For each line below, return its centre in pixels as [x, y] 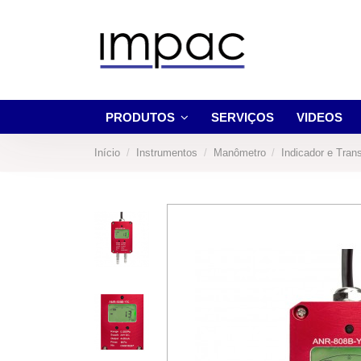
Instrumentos [166, 153]
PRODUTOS [142, 117]
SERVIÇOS [243, 117]
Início [107, 153]
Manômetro [239, 153]
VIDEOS [320, 117]
